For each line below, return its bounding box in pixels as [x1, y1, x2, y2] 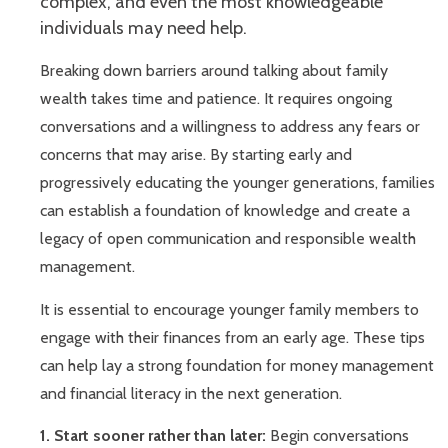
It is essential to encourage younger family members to [40, 299, 419, 319]
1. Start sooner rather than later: [40, 426, 270, 446]
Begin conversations [270, 426, 409, 446]
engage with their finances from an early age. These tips [40, 327, 425, 347]
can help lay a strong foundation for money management [40, 355, 434, 375]
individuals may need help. [40, 17, 247, 40]
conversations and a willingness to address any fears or [40, 117, 420, 137]
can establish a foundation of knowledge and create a [40, 201, 410, 221]
